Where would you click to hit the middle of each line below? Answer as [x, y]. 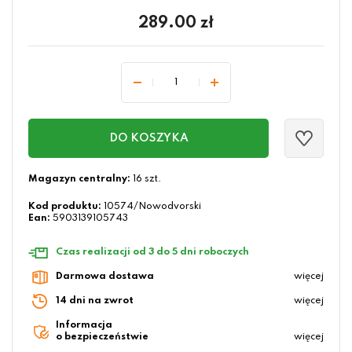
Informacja [84, 326]
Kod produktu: [65, 207]
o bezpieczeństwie [102, 337]
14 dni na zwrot [95, 301]
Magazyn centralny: [79, 180]
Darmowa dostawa [105, 277]
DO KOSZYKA [148, 139]
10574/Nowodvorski [152, 207]
